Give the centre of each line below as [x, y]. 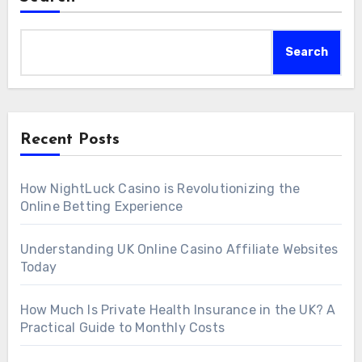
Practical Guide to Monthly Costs [122, 328]
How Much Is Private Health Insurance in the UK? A [178, 310]
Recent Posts [69, 140]
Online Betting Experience [101, 207]
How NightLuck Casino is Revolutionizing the [160, 189]
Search [307, 53]
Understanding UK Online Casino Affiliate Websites [179, 250]
